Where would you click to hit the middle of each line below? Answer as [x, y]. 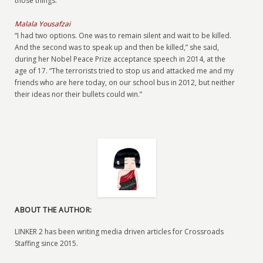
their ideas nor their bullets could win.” [79, 94]
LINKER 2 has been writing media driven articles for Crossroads [119, 232]
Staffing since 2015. [47, 243]
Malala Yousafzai [43, 24]
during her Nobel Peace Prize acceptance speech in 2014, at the [120, 59]
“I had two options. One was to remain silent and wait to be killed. [123, 36]
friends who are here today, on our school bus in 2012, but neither [125, 82]
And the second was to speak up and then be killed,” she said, [117, 47]
